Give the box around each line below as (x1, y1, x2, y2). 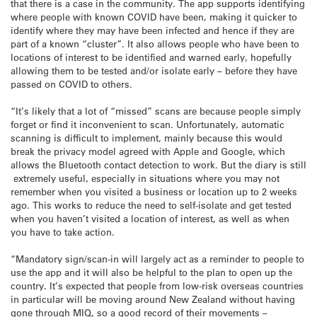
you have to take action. (11, 225, 115, 238)
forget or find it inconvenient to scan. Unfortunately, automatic (11, 117, 284, 130)
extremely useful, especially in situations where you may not (11, 171, 279, 184)
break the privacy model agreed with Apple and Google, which (11, 144, 285, 157)
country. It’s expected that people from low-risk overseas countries (11, 279, 304, 292)
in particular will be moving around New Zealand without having (11, 293, 295, 306)
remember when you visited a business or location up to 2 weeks (11, 185, 297, 197)
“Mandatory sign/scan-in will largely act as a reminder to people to (11, 253, 304, 265)
